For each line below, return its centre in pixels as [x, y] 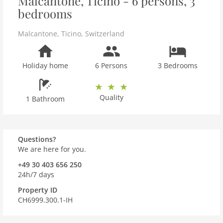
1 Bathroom [45, 99]
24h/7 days [36, 174]
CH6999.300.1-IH [45, 200]
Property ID [38, 190]
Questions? [37, 139]
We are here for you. [52, 149]
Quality [111, 97]
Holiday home [45, 65]
